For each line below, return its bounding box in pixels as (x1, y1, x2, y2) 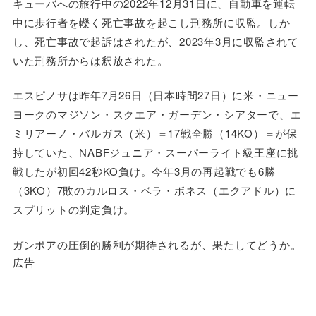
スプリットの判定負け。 (12, 202, 135, 217)
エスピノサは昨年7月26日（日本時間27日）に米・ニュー (12, 87, 299, 103)
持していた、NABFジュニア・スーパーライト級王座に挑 (12, 145, 299, 160)
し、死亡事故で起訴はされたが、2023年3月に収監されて (12, 33, 299, 49)
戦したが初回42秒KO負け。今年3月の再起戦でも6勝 (12, 164, 276, 179)
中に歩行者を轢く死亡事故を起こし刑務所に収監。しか (12, 14, 291, 30)
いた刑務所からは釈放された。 (12, 52, 169, 68)
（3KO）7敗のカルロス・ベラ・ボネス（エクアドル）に (12, 183, 297, 198)
